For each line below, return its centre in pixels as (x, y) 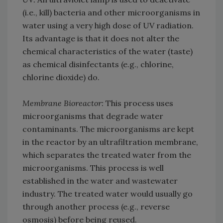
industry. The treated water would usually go (108, 194)
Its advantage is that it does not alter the (101, 39)
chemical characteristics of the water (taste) (108, 52)
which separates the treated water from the (107, 155)
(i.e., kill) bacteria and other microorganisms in (111, 13)
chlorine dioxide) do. (61, 77)
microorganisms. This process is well (93, 168)
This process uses (139, 103)
